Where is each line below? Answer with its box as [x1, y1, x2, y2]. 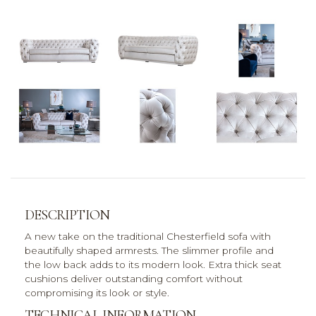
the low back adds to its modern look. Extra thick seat [25, 259, 281, 271]
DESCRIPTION [25, 207, 110, 224]
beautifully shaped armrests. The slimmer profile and [25, 245, 274, 257]
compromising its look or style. [25, 287, 169, 299]
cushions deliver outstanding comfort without [25, 273, 243, 285]
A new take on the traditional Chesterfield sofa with [25, 231, 271, 243]
